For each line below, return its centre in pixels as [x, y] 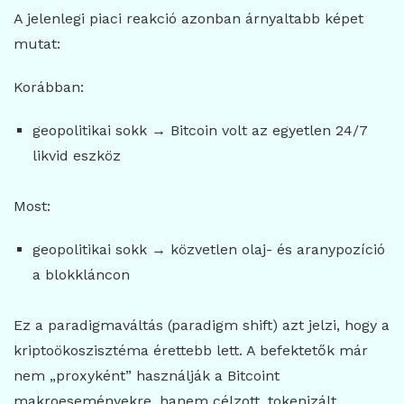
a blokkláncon [81, 275]
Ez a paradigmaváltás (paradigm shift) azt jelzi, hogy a [202, 326]
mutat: [37, 44]
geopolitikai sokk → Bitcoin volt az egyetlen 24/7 [200, 131]
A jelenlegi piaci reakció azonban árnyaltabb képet [188, 19]
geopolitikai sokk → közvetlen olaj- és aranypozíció [208, 250]
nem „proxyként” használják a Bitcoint [147, 376]
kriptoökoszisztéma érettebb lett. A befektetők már [191, 351]
